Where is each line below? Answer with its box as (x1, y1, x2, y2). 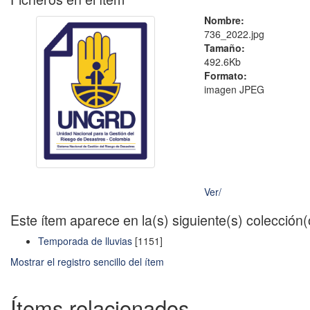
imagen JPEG (204, 82, 264, 97)
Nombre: (204, 13, 244, 28)
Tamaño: (204, 41, 245, 55)
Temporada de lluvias (38, 234, 132, 248)
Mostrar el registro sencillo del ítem (10, 255, 164, 269)
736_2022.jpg (204, 27, 264, 42)
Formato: (204, 69, 247, 83)
